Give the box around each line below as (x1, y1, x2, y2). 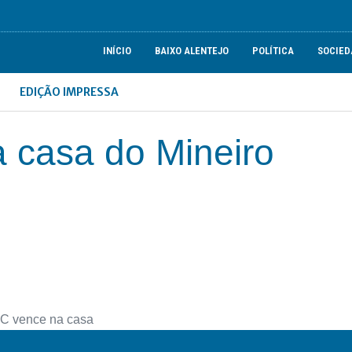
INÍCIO (103, 45, 132, 57)
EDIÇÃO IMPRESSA (20, 85, 119, 99)
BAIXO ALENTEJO (155, 45, 229, 57)
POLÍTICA (252, 45, 295, 57)
